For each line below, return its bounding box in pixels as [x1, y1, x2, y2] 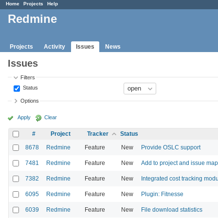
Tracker [87, 130, 109, 137]
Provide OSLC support [141, 144, 200, 151]
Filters [20, 74, 36, 80]
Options [20, 98, 39, 104]
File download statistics [141, 206, 202, 213]
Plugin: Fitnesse [141, 190, 183, 198]
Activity [44, 43, 65, 50]
